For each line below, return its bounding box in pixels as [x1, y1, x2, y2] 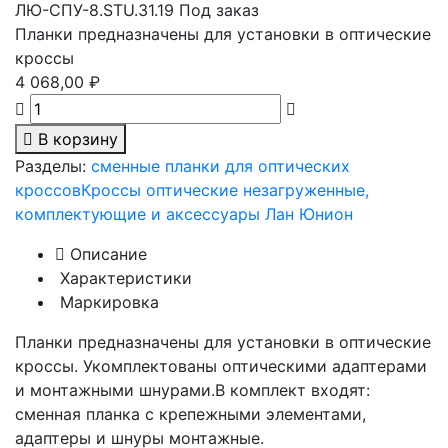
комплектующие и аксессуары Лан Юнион [15, 204, 353, 224]
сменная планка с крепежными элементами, [15, 404, 366, 424]
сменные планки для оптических [91, 156, 350, 176]
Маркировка [55, 292, 159, 312]
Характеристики [55, 268, 192, 288]
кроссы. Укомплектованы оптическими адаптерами [15, 356, 427, 376]
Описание [65, 244, 147, 264]
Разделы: [15, 156, 86, 176]
